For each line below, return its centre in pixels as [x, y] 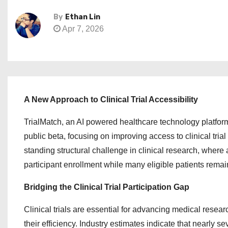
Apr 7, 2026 [82, 29]
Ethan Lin [83, 17]
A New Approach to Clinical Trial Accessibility [111, 99]
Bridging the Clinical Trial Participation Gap [107, 187]
